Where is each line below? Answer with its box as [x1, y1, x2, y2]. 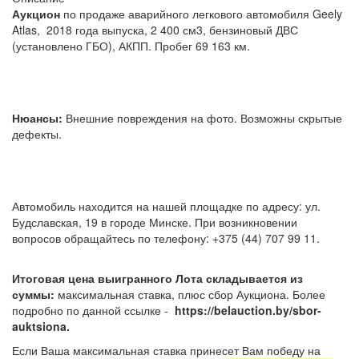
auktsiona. [12, 317, 70, 334]
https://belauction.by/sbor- [171, 301, 321, 318]
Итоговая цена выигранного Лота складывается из [12, 269, 303, 286]
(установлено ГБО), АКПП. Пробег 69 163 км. [12, 37, 260, 54]
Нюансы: [12, 109, 63, 126]
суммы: [12, 285, 54, 302]
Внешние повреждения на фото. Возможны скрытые [63, 109, 342, 126]
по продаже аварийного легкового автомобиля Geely [60, 5, 342, 22]
